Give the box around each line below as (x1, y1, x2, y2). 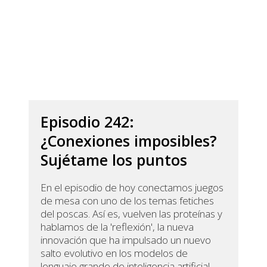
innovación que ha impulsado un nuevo (41, 233, 212, 247)
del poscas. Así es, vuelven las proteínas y (41, 207, 223, 221)
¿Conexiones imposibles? (41, 131, 218, 151)
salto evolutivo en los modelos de (41, 246, 188, 260)
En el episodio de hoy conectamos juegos (41, 181, 224, 195)
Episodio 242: (41, 111, 135, 132)
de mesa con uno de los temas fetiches (41, 194, 215, 208)
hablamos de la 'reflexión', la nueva (41, 220, 194, 234)
